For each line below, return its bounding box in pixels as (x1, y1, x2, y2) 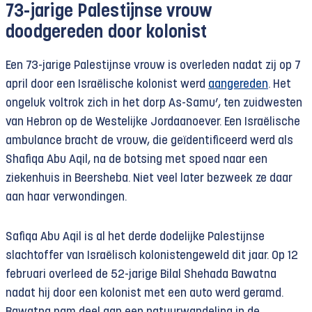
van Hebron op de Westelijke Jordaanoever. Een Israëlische (6, 116, 300, 128)
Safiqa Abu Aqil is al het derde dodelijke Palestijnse (6, 231, 265, 243)
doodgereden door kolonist (6, 24, 207, 42)
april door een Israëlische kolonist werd (6, 79, 208, 91)
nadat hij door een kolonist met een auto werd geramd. (6, 288, 283, 299)
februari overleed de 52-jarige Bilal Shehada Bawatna (6, 269, 276, 281)
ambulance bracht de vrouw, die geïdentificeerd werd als (6, 135, 293, 147)
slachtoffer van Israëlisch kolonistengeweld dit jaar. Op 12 (6, 250, 298, 262)
